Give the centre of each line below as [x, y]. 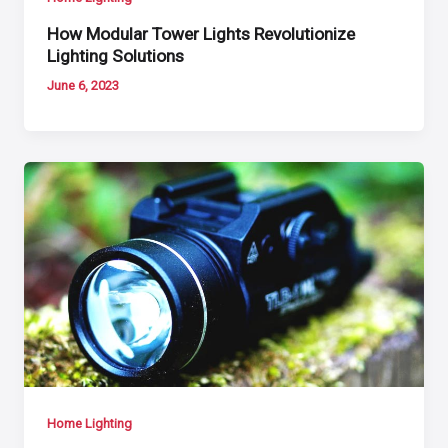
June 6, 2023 [83, 86]
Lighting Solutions [116, 55]
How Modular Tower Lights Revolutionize [201, 33]
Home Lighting [90, 423]
